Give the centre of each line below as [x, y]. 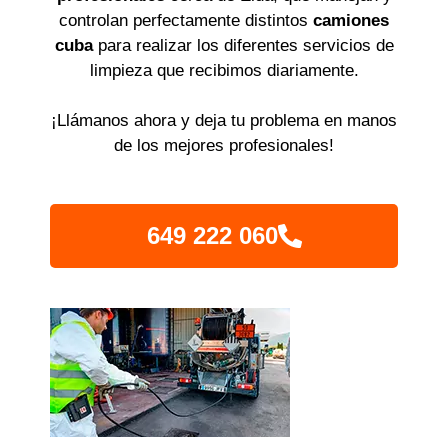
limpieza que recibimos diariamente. [224, 70]
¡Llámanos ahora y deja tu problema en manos [224, 120]
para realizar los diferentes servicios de [243, 45]
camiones [351, 20]
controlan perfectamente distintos [186, 20]
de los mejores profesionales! [224, 145]
